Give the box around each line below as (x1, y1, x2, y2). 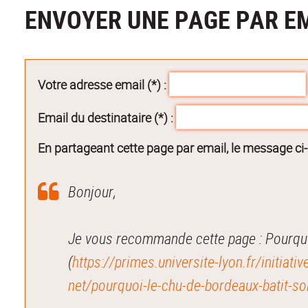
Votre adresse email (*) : (38, 76, 167, 93)
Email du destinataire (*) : (38, 109, 174, 126)
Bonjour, (68, 181, 117, 201)
